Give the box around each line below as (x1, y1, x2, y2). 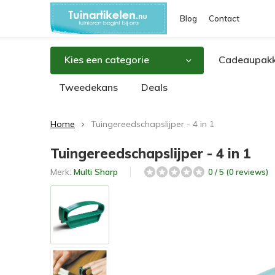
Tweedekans (59, 81, 118, 93)
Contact (209, 14, 239, 23)
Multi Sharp (74, 166, 118, 177)
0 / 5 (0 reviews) (208, 167, 268, 177)
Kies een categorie (64, 53, 149, 66)
